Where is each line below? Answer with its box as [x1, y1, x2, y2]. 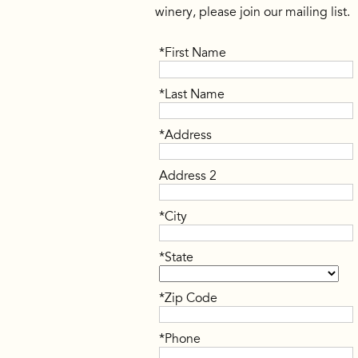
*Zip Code [159, 290, 218, 307]
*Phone [159, 331, 201, 348]
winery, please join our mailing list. [155, 4, 351, 21]
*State [159, 249, 194, 266]
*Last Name [159, 86, 225, 102]
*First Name [159, 45, 227, 62]
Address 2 [159, 167, 217, 184]
